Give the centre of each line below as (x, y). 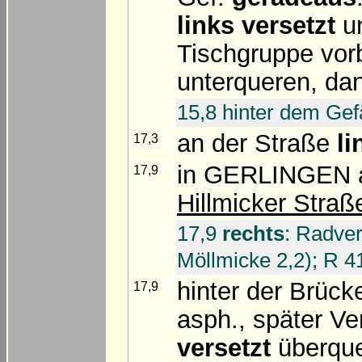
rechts (253, 233)
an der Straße (257, 143)
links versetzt (256, 25)
